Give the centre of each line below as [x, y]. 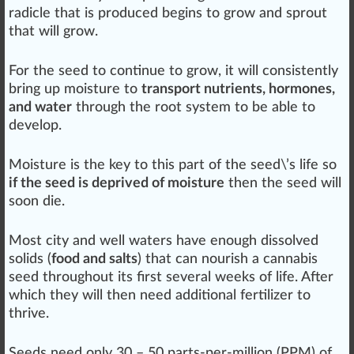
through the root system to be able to [194, 108]
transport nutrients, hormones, [238, 90]
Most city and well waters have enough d [139, 241]
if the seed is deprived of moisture [117, 184]
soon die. [37, 202]
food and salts [94, 260]
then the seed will [283, 184]
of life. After [294, 278]
